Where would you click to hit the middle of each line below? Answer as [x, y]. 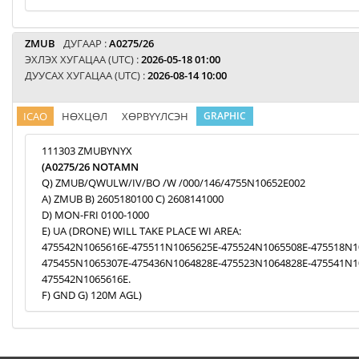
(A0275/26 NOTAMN [90, 167]
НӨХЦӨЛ [85, 116]
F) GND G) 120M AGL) [92, 295]
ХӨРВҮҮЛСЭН [155, 116]
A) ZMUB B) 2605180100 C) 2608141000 [133, 199]
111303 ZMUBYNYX [87, 151]
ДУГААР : [86, 43]
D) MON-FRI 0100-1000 [95, 215]
